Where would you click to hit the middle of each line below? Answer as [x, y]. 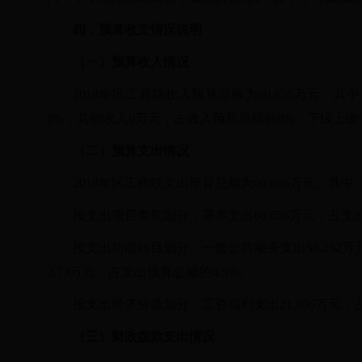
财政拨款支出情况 [163, 337]
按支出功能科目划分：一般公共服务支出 [189, 248]
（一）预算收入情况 [131, 62]
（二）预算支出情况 [131, 151]
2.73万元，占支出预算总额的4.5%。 [149, 272]
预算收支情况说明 [150, 29]
